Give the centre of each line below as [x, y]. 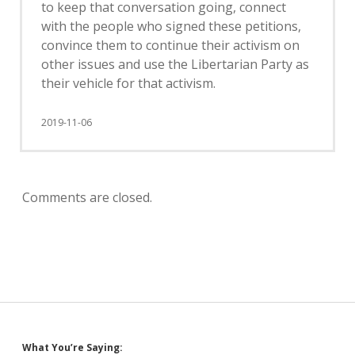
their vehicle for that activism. [128, 83]
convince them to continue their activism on [170, 45]
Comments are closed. [87, 197]
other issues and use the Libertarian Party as [175, 64]
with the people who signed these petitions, [171, 26]
